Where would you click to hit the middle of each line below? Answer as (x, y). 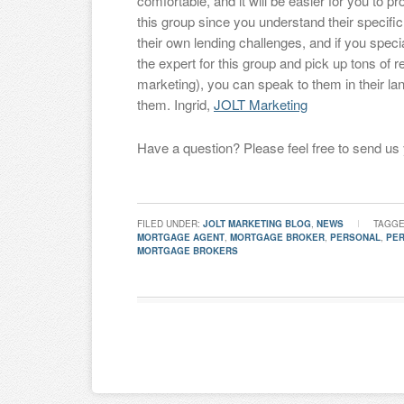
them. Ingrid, (175, 104)
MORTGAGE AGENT (181, 237)
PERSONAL (355, 237)
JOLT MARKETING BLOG (257, 224)
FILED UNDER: (170, 224)
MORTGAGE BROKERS (188, 251)
